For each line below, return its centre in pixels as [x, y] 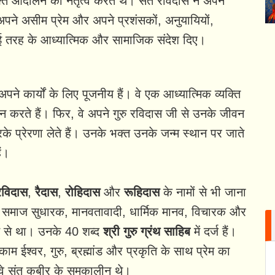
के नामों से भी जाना [203, 192]
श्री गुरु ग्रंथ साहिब [147, 232]
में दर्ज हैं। [213, 232]
